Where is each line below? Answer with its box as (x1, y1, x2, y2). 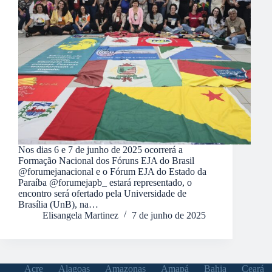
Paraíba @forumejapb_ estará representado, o (18, 177, 192, 188)
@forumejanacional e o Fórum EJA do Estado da (18, 166, 206, 177)
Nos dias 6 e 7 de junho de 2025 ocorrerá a (18, 144, 183, 155)
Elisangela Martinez (42, 209, 118, 220)
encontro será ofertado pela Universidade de (18, 188, 186, 199)
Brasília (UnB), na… (18, 199, 98, 209)
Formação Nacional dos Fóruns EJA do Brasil (18, 155, 194, 166)
